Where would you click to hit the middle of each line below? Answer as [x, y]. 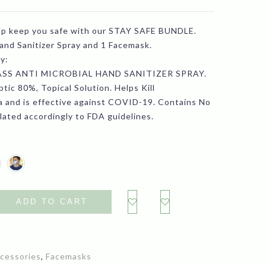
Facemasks [69, 256]
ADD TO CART [52, 202]
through [66, 61]
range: [60, 15]
